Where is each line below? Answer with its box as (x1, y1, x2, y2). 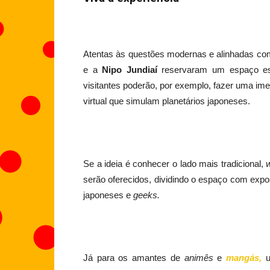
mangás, (225, 253, 262, 263)
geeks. (133, 190, 160, 201)
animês (184, 253, 213, 263)
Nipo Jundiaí (102, 64, 157, 75)
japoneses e (83, 190, 133, 201)
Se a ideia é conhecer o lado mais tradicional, (83, 159, 266, 169)
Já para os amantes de (83, 253, 184, 263)
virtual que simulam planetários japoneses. (83, 96, 250, 107)
